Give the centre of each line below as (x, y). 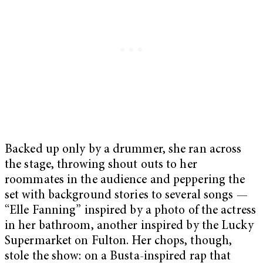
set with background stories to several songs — (126, 195)
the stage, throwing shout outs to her (101, 165)
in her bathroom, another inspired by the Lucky (129, 226)
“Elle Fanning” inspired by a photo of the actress (130, 211)
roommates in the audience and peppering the (125, 180)
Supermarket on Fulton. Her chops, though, (119, 241)
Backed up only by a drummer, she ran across (123, 150)
